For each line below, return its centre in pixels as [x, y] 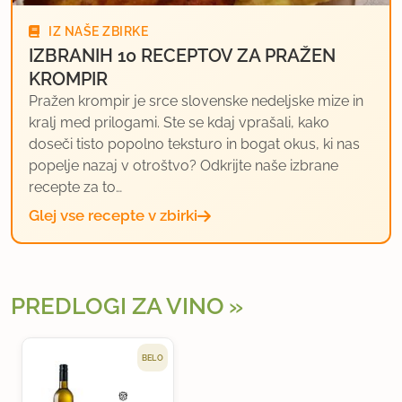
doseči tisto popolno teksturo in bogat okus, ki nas [194, 144]
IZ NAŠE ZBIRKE [96, 31]
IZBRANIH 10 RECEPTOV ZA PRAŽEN [182, 55]
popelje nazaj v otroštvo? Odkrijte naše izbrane [184, 165]
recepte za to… [75, 187]
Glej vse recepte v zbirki [113, 215]
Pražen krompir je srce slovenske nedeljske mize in [196, 100]
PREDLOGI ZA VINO [118, 306]
